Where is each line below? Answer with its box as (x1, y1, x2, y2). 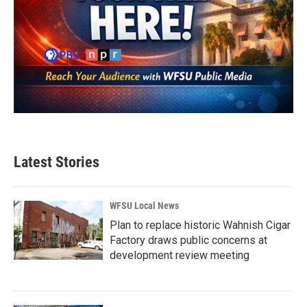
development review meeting (110, 248, 249, 262)
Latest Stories (14, 153, 99, 171)
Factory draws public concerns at (110, 233, 267, 247)
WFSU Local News (110, 199, 179, 211)
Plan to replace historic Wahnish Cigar (110, 218, 291, 232)
